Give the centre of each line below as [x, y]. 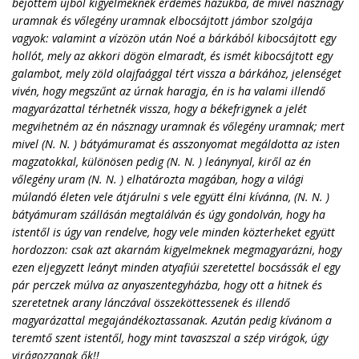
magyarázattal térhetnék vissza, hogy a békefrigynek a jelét [159, 109]
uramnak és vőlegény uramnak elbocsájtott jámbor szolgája [162, 20]
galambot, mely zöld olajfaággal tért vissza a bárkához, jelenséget [177, 73]
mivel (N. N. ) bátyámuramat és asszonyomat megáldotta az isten [176, 144]
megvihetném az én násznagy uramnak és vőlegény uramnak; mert [178, 126]
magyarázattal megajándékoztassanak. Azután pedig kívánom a [172, 320]
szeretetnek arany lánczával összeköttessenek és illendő [151, 303]
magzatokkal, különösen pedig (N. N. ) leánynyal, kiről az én [161, 161]
